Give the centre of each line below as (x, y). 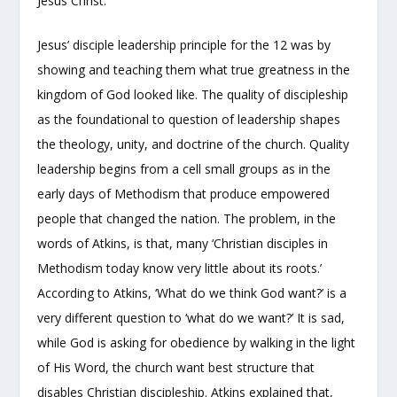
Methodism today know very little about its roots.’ (180, 269)
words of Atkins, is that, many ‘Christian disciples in (183, 244)
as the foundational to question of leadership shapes (189, 120)
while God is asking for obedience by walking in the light (197, 343)
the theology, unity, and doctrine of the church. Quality (194, 144)
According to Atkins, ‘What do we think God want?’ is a (192, 293)
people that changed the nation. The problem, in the (187, 219)
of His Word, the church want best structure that (176, 368)
